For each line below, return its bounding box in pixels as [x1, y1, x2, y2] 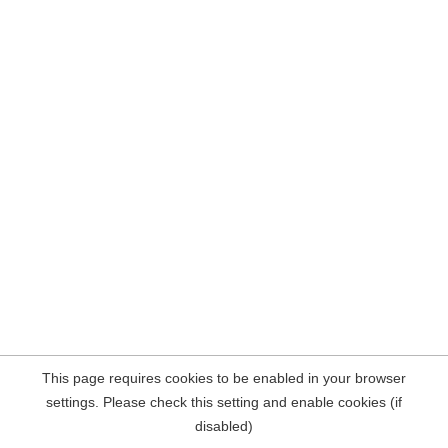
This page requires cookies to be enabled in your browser [42, 370, 406, 386]
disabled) [195, 418, 253, 434]
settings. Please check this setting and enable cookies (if [46, 394, 402, 410]
